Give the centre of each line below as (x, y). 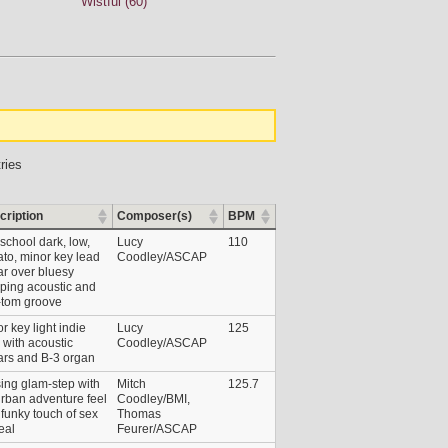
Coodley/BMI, (153, 398)
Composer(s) (154, 215)
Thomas (139, 413)
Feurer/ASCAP (157, 428)
